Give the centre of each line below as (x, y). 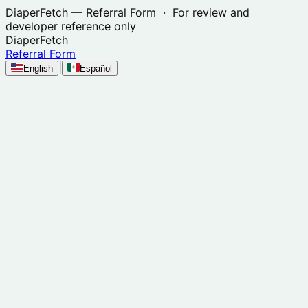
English (38, 68)
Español (96, 68)
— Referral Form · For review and (159, 12)
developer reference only (71, 26)
